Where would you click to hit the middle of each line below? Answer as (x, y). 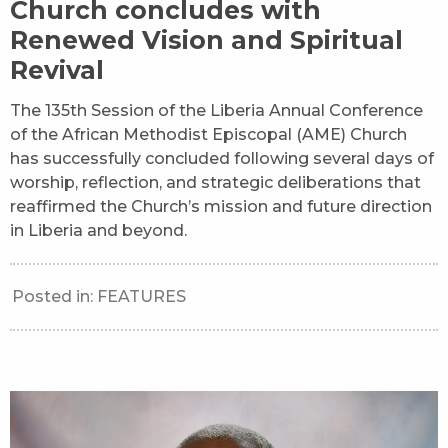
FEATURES (141, 297)
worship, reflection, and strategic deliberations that (215, 183)
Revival (57, 70)
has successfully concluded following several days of (222, 159)
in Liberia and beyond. (98, 231)
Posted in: (54, 297)
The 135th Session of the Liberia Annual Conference (216, 111)
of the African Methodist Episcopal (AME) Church (208, 135)
